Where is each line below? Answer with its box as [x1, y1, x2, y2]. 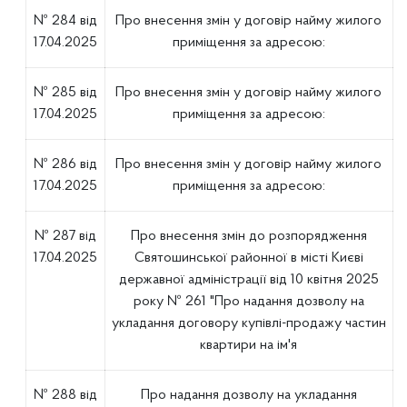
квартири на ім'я [200, 338, 298, 352]
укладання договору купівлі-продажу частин [111, 316, 386, 331]
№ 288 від [33, 388, 97, 402]
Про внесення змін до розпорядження [130, 229, 367, 243]
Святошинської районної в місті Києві [134, 251, 363, 265]
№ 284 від [33, 14, 97, 28]
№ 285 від [33, 85, 97, 100]
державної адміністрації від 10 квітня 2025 [118, 273, 379, 287]
